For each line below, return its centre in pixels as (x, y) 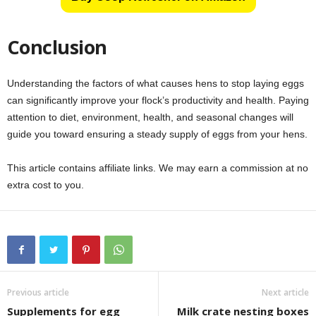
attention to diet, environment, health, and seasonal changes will (150, 117)
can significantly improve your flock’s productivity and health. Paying (158, 101)
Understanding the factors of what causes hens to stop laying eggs (156, 84)
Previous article (38, 293)
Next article (285, 293)
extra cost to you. (45, 185)
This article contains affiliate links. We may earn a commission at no (158, 168)
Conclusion (57, 47)
